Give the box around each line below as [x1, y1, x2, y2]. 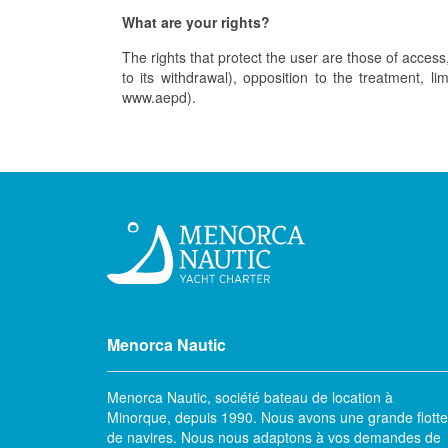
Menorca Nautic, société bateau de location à [107, 387, 393, 408]
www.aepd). [122, 87, 196, 108]
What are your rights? [122, 12, 270, 33]
